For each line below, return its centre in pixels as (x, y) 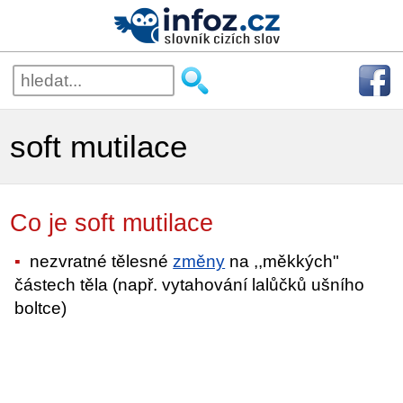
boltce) (41, 308)
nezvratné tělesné (99, 261)
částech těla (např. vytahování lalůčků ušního (190, 284)
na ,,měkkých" (282, 261)
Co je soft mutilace (130, 223)
